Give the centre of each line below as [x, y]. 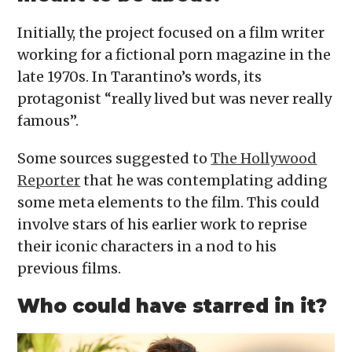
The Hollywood [264, 159]
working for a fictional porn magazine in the [174, 55]
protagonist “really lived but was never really [175, 99]
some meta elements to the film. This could [169, 203]
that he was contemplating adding [204, 181]
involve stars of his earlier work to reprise [163, 225]
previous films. [70, 269]
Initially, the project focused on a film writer [171, 33]
